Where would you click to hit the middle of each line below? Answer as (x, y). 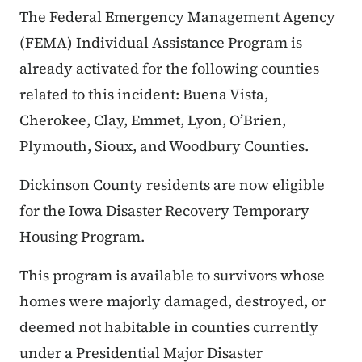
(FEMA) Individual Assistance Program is (161, 43)
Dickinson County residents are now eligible (172, 185)
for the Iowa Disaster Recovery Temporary (164, 211)
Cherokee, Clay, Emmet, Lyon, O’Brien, (153, 120)
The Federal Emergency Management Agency (177, 17)
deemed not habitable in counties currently (169, 327)
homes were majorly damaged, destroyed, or (173, 301)
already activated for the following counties (169, 69)
